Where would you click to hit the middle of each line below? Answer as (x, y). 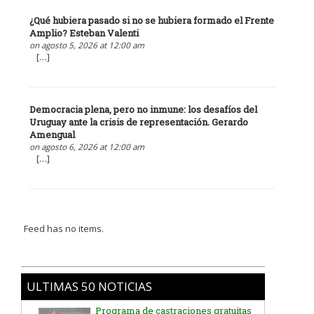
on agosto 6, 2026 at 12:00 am (87, 147)
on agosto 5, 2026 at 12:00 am (87, 45)
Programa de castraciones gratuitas (173, 265)
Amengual (52, 135)
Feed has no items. (64, 228)
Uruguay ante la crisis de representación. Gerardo (138, 122)
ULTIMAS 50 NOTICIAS (89, 286)
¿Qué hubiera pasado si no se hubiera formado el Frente (151, 20)
